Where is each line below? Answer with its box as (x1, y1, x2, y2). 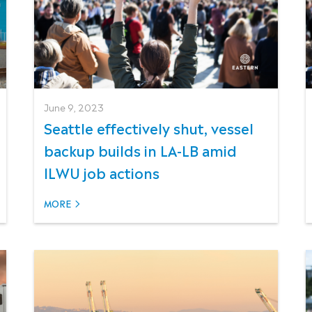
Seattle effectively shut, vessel (43, 116, 253, 138)
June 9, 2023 (43, 100, 104, 114)
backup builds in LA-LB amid (43, 139, 237, 160)
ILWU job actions (43, 161, 159, 182)
